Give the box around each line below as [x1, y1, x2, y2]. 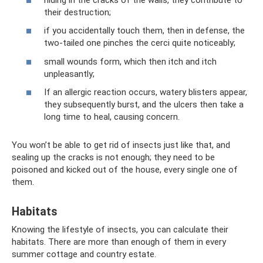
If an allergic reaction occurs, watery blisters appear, [44, 87, 247, 97]
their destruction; [44, 6, 111, 18]
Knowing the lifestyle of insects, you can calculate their [12, 224, 228, 235]
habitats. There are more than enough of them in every [12, 237, 226, 247]
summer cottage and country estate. [12, 249, 156, 259]
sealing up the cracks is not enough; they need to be [12, 152, 215, 163]
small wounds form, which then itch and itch [44, 56, 217, 67]
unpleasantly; [44, 68, 95, 79]
